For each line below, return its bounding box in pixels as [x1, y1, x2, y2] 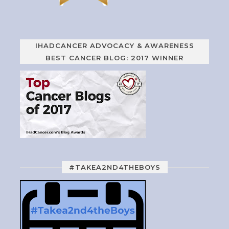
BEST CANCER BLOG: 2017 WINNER [45, 53, 184, 62]
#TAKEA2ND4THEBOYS [68, 163, 161, 171]
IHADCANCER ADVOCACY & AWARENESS [35, 41, 194, 50]
